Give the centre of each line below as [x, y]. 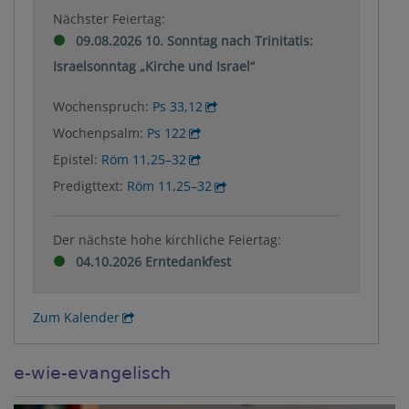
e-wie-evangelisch [92, 372]
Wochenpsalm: [100, 132]
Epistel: [78, 160]
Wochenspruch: [103, 106]
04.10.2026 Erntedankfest [154, 262]
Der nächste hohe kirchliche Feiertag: [168, 240]
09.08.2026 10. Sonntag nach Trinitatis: [195, 40]
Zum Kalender [76, 318]
